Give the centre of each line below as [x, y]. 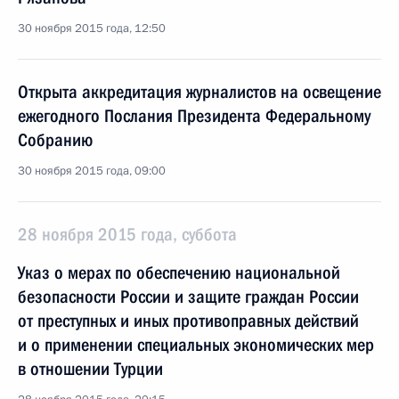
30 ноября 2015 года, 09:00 [92, 171]
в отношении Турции [90, 369]
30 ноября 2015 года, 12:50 [92, 28]
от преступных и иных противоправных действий [188, 321]
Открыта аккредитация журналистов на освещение [199, 92]
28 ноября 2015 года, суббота [127, 234]
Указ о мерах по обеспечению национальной [179, 273]
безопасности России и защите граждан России [188, 297]
